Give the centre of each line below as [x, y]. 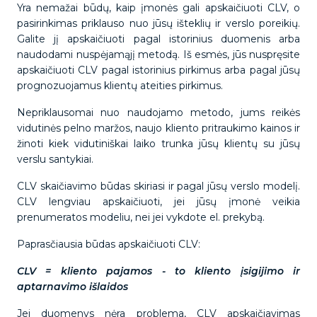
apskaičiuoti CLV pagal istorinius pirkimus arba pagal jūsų [158, 70]
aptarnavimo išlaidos [74, 287]
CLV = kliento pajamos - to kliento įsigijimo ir [158, 271]
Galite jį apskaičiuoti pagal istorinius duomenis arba [158, 39]
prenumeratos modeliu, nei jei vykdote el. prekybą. [142, 217]
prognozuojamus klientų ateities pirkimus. [121, 86]
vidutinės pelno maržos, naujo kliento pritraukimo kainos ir [158, 128]
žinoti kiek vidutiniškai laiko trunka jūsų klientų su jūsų [158, 144]
